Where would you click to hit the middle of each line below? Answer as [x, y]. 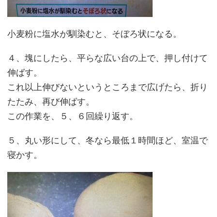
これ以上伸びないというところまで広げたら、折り [108, 87]
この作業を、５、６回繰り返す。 [73, 116]
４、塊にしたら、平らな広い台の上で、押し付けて [108, 58]
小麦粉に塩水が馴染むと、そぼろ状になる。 [94, 34]
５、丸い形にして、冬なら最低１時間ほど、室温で [108, 140]
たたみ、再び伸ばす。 [51, 101]
